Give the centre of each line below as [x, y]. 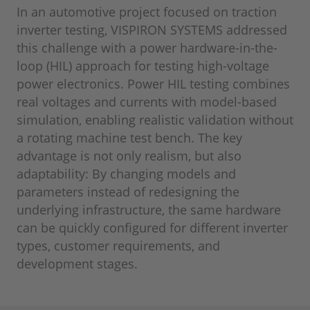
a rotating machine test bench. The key [129, 138]
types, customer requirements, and [118, 246]
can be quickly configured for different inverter [152, 228]
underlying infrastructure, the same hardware [149, 210]
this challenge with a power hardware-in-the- [147, 48]
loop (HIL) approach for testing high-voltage [143, 66]
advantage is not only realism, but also [129, 156]
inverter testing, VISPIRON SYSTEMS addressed [152, 30]
